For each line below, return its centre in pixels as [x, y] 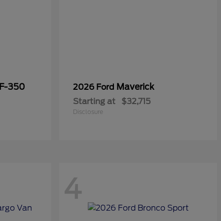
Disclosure [88, 112]
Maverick [135, 87]
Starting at [94, 101]
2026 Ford [95, 87]
